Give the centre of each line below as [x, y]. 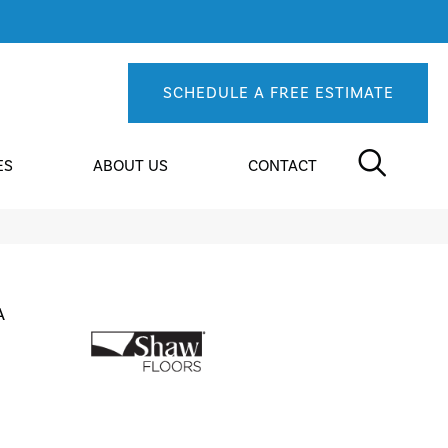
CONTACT [283, 166]
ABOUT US [131, 166]
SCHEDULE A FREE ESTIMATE [278, 93]
